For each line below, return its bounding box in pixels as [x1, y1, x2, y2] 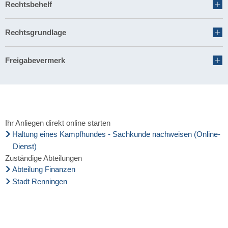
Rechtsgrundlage [5, 28, 66, 37]
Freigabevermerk [5, 56, 65, 65]
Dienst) [13, 141, 37, 151]
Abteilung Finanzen [12, 164, 75, 174]
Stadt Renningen [12, 177, 67, 186]
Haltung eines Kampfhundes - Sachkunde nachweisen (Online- [12, 129, 220, 138]
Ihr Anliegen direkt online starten [5, 118, 110, 127]
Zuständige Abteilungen [5, 153, 82, 162]
